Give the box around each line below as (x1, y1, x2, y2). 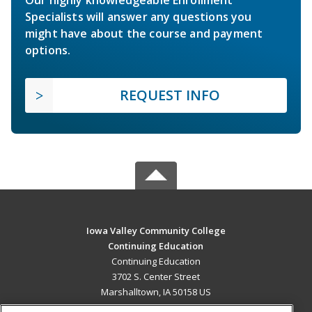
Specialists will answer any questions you (25, 8, 252, 24)
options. (25, 42, 71, 58)
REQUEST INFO (120, 85, 220, 104)
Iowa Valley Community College (86, 224, 226, 237)
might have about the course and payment (25, 25, 263, 41)
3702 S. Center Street (111, 270, 200, 283)
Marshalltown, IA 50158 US (100, 285, 211, 298)
